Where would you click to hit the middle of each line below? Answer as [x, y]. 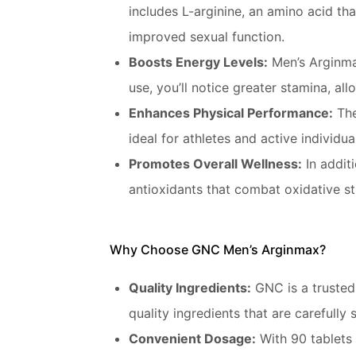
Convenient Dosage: [192, 339]
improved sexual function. [207, 37]
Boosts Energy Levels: [198, 62]
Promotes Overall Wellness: [215, 164]
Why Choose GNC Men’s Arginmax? [218, 250]
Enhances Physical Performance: [231, 113]
